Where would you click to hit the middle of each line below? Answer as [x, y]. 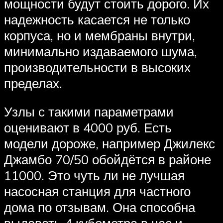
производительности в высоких [97, 67]
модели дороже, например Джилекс [110, 144]
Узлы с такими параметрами [89, 112]
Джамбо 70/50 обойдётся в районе [108, 160]
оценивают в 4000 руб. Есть [88, 128]
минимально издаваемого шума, [101, 51]
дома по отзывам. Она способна [100, 207]
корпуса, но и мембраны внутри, [100, 35]
